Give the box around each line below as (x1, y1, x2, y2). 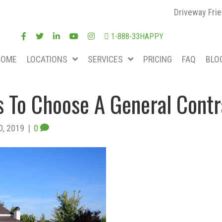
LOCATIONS (27, 54, 67, 64)
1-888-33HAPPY (109, 31, 164, 41)
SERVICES (88, 54, 123, 64)
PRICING (143, 54, 172, 64)
